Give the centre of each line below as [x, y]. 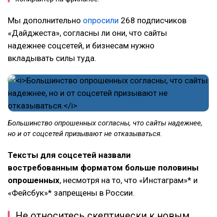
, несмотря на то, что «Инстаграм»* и [129, 180]
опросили [101, 20]
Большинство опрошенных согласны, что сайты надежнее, [105, 123]
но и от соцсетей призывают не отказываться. [85, 133]
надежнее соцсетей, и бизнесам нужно [81, 45]
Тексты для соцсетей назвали [69, 155]
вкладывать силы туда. [52, 58]
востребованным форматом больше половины [103, 167]
